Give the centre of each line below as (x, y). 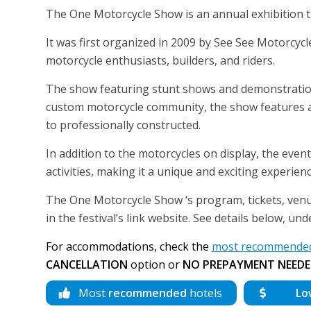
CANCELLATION (86, 264)
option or (155, 264)
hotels (204, 293)
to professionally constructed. (123, 125)
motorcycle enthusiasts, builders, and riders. (160, 60)
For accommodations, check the (128, 246)
